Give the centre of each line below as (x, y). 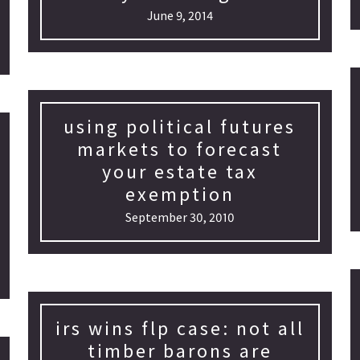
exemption (180, 194)
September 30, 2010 (180, 217)
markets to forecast (180, 149)
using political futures (180, 127)
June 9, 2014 (180, 15)
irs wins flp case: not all (180, 328)
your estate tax (180, 172)
